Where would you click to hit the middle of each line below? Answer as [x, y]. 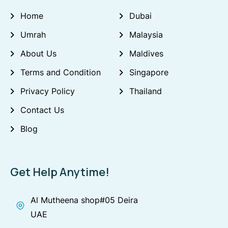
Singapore [149, 72]
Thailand [146, 91]
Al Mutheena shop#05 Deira [84, 200]
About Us [38, 53]
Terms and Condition [61, 72]
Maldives [146, 53]
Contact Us [42, 110]
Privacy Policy [48, 91]
